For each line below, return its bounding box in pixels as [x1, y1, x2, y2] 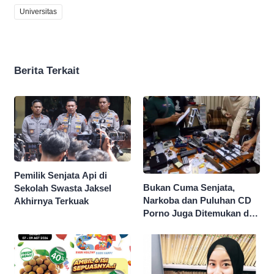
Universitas [20, 7, 57, 16]
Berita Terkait [14, 64, 80, 76]
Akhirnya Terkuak [14, 195, 89, 206]
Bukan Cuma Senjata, [143, 182, 235, 193]
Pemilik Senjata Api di [14, 169, 107, 180]
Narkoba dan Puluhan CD [143, 195, 251, 206]
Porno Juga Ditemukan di [143, 208, 251, 219]
